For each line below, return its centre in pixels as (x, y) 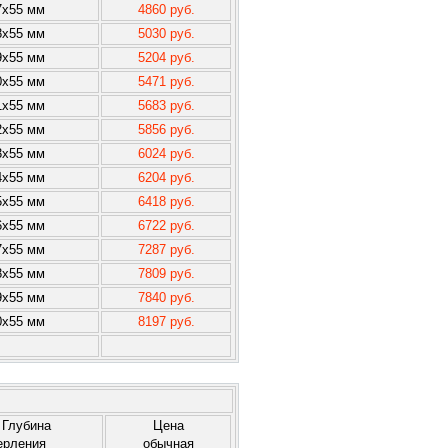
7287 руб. (166, 249)
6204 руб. (166, 177)
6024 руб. (166, 153)
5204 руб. (166, 57)
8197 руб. (166, 321)
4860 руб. (166, 9)
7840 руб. (166, 297)
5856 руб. (166, 129)
